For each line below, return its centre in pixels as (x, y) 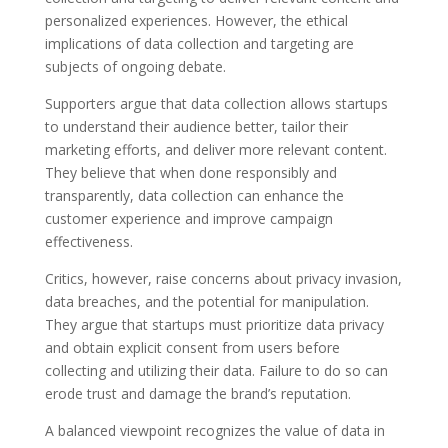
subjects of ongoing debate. (135, 66)
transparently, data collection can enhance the (194, 195)
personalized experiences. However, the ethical (196, 20)
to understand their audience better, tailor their (196, 126)
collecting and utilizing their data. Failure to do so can (216, 370)
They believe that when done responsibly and (190, 172)
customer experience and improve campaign (188, 218)
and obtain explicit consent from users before (192, 347)
